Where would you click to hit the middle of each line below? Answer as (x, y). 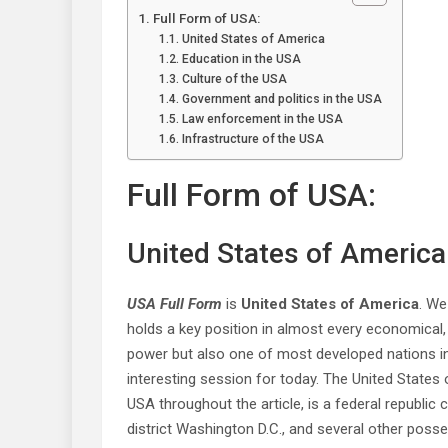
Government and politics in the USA (281, 99)
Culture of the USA (234, 79)
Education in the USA (241, 59)
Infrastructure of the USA (252, 139)
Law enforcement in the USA (262, 119)
